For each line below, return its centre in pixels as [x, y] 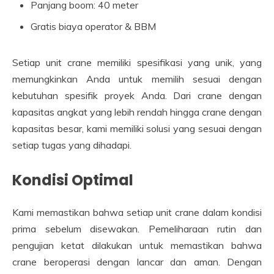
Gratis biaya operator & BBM [93, 26]
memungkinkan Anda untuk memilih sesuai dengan [137, 79]
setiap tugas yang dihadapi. [72, 145]
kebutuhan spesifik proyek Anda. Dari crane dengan [137, 95]
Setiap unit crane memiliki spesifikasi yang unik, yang [137, 62]
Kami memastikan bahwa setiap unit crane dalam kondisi [137, 213]
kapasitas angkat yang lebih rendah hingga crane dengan [137, 112]
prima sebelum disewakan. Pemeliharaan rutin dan [137, 229]
